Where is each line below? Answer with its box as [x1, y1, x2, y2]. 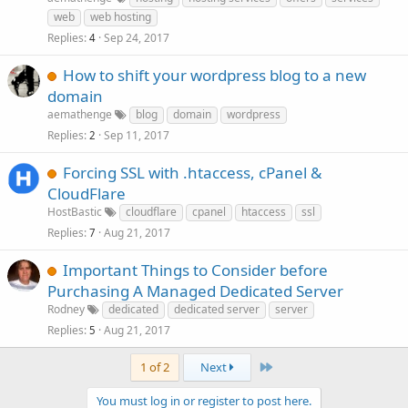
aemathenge [47, 107, 112, 122]
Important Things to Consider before [63, 260, 328, 280]
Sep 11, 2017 [104, 127, 169, 143]
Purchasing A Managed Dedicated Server [47, 280, 343, 301]
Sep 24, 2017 [104, 30, 169, 46]
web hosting [90, 9, 151, 25]
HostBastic [47, 204, 102, 219]
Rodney [47, 301, 85, 317]
